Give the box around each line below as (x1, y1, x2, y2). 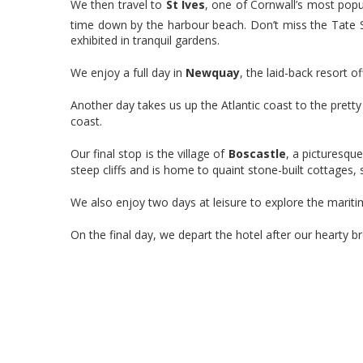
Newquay (186, 65, 240, 81)
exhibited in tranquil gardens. (70, 32, 220, 49)
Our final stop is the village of (70, 146, 228, 162)
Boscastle (228, 146, 286, 162)
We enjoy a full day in (70, 65, 186, 81)
